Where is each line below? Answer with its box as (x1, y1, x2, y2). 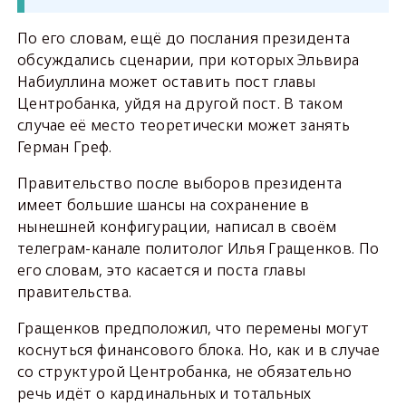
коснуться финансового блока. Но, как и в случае (16, 340, 381, 360)
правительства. (16, 282, 132, 302)
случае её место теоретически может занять (16, 115, 351, 135)
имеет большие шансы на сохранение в (16, 195, 310, 215)
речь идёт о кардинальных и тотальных (16, 383, 312, 403)
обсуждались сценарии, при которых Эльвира (16, 50, 360, 70)
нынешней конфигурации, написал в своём (16, 217, 337, 237)
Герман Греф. (16, 137, 112, 157)
